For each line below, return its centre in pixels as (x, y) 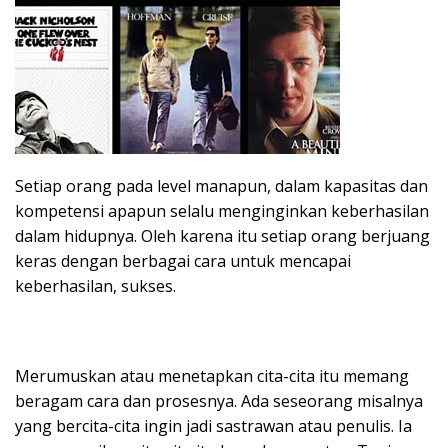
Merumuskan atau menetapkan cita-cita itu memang (212, 375)
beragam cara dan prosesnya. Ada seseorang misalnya (219, 400)
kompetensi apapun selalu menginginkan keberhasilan (222, 210)
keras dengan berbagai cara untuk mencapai (183, 260)
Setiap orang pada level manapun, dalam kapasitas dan (221, 185)
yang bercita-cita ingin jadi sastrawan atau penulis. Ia (213, 425)
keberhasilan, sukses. (95, 285)
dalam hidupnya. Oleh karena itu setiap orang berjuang (222, 235)
